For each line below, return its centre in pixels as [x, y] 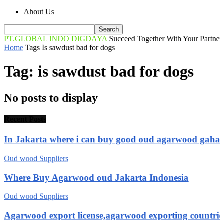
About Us [39, 11]
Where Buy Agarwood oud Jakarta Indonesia [96, 177]
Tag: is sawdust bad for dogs [99, 71]
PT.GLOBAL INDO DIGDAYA [55, 38]
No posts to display [51, 97]
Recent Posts [25, 119]
